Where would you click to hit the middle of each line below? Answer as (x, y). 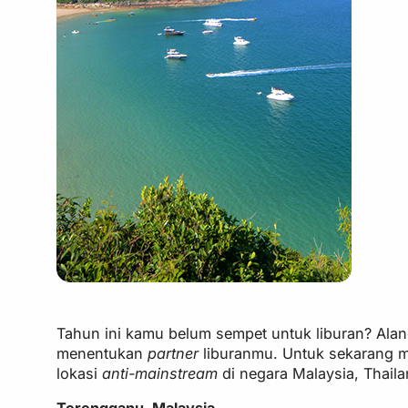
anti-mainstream (158, 373)
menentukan (102, 353)
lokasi (77, 373)
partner (173, 353)
